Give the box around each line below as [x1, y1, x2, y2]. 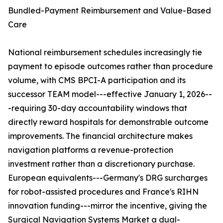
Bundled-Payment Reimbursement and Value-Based [8, 5, 211, 16]
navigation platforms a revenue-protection [8, 145, 173, 155]
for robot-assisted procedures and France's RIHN [8, 187, 199, 197]
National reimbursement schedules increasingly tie [8, 47, 202, 58]
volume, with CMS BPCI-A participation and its [8, 75, 186, 86]
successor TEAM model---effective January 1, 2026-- [8, 89, 212, 100]
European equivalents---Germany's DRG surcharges [8, 173, 208, 183]
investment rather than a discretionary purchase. [8, 159, 195, 169]
